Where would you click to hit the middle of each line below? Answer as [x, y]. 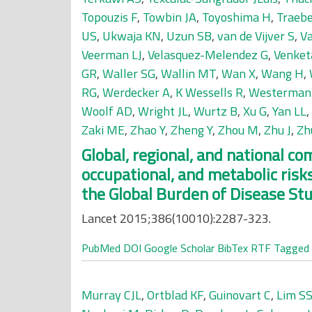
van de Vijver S [256, 36]
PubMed [101, 248]
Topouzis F [109, 17]
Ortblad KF [175, 295]
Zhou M [238, 130]
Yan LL [289, 111]
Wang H [282, 73]
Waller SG [129, 73]
